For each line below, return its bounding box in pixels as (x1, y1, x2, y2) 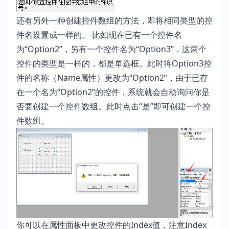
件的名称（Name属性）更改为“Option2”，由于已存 (16, 72, 208, 83)
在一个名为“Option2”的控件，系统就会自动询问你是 (16, 86, 210, 98)
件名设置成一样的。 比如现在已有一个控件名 (16, 29, 182, 40)
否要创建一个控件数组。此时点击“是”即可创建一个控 (16, 101, 211, 112)
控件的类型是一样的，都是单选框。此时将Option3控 (16, 58, 212, 69)
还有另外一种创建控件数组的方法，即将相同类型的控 (16, 15, 213, 26)
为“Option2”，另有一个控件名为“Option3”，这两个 (16, 43, 207, 55)
